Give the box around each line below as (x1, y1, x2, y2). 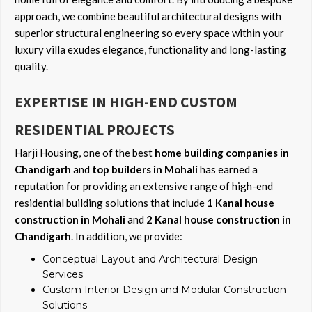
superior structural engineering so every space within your (15, 26, 284, 40)
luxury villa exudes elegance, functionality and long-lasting (15, 43, 286, 56)
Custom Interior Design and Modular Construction (42, 283, 286, 297)
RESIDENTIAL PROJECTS (15, 120, 175, 140)
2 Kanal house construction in (146, 213, 291, 226)
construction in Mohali (15, 213, 125, 226)
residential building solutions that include (15, 196, 207, 210)
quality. (15, 60, 48, 73)
